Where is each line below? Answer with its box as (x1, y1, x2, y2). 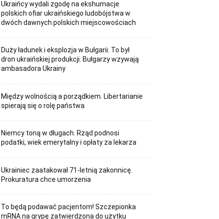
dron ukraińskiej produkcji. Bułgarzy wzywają (1, 55, 139, 64)
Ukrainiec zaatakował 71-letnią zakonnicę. (1, 166, 133, 174)
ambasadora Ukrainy (1, 65, 66, 73)
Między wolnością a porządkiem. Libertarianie (1, 92, 143, 100)
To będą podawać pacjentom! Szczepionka (1, 203, 136, 211)
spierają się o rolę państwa (1, 101, 85, 109)
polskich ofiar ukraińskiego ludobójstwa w (1, 9, 131, 17)
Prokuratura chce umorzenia (1, 175, 91, 183)
